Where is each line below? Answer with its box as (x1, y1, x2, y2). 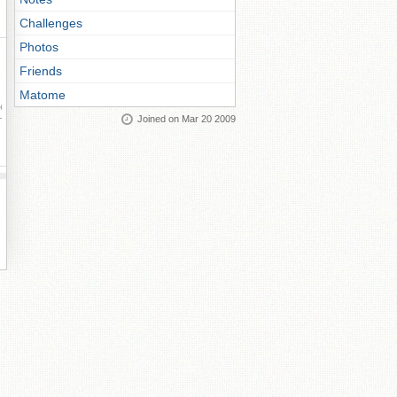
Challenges (19, 16, 82, 30)
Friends (19, 64, 62, 78)
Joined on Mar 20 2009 (137, 113, 236, 124)
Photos (19, 40, 58, 54)
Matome (19, 88, 66, 102)
